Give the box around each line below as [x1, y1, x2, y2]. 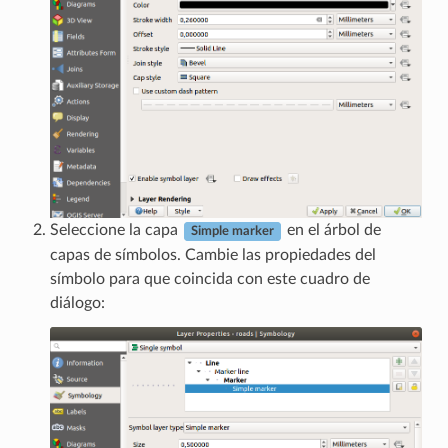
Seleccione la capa [49, 222, 182, 239]
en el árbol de [282, 222, 381, 239]
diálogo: [49, 295, 105, 312]
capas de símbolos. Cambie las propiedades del [49, 247, 376, 264]
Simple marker [190, 225, 274, 238]
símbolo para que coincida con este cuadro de [49, 271, 370, 288]
